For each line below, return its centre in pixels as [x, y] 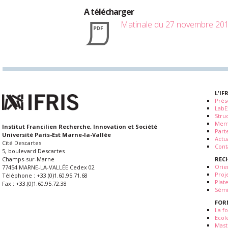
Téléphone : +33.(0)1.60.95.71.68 [45, 176]
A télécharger [109, 12]
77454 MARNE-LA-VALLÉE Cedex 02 [48, 167]
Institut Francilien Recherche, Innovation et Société [80, 127]
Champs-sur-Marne [28, 159]
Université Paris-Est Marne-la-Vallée [56, 135]
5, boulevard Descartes [33, 151]
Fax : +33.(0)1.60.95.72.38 [34, 184]
